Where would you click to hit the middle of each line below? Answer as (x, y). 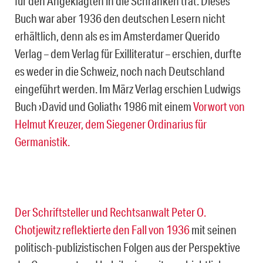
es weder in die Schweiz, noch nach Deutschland (120, 71)
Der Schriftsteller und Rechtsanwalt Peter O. (110, 212)
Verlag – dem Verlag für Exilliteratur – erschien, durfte (128, 53)
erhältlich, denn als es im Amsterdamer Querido (117, 36)
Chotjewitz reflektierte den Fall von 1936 (103, 229)
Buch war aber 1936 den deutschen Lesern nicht (120, 18)
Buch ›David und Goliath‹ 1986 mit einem (104, 106)
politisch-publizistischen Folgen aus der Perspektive (127, 247)
